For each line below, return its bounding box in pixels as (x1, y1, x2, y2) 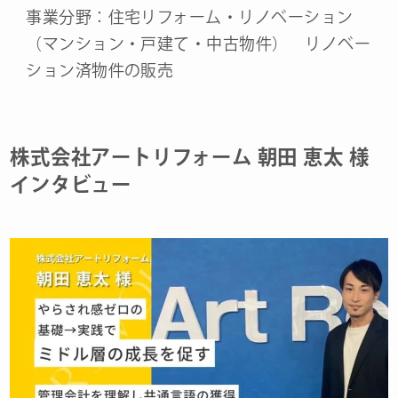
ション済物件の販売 (26, 61, 174, 78)
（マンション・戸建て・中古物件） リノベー (26, 35, 371, 52)
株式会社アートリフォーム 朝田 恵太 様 (10, 146, 370, 167)
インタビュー (10, 173, 132, 195)
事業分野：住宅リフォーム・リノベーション (26, 8, 354, 25)
